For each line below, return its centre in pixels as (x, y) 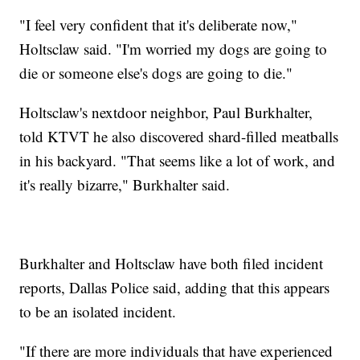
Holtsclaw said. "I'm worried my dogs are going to (174, 49)
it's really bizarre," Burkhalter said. (125, 185)
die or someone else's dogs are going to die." (156, 73)
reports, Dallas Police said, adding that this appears (175, 288)
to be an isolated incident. (98, 312)
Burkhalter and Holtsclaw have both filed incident (172, 264)
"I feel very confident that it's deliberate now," (159, 25)
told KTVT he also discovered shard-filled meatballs (179, 137)
